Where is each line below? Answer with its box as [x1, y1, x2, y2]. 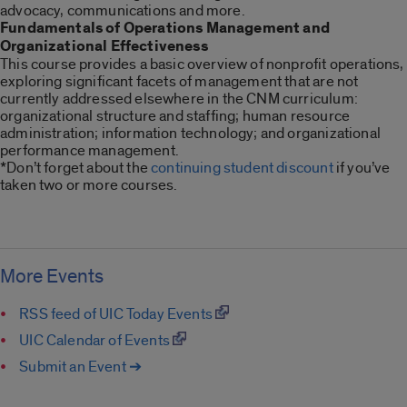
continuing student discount [151, 158, 333, 178]
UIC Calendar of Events [19, 330, 174, 350]
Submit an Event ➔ [19, 356, 143, 376]
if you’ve [333, 158, 391, 178]
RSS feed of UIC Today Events [19, 303, 216, 323]
